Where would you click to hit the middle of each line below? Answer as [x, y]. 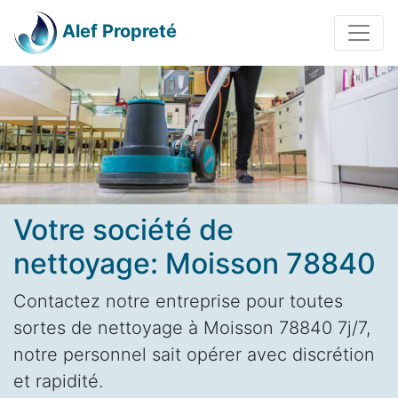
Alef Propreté [119, 32]
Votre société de [123, 229]
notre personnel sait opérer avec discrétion [194, 354]
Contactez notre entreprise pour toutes [178, 301]
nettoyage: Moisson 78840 [195, 263]
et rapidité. [58, 381]
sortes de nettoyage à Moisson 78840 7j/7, [192, 327]
